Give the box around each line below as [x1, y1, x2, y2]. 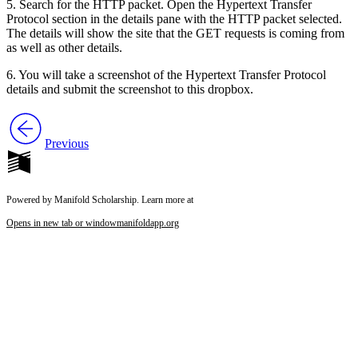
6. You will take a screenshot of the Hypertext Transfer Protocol [6, 68, 326, 82]
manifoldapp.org [117, 217, 179, 229]
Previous [45, 137, 89, 151]
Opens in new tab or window [6, 217, 117, 229]
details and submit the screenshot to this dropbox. [6, 82, 253, 97]
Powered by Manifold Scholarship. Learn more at [6, 194, 193, 206]
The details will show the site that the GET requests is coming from [6, 26, 344, 41]
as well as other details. [6, 41, 122, 55]
